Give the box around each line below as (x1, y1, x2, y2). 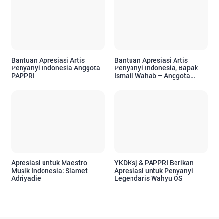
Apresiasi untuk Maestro (11, 158, 87, 167)
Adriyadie (11, 174, 41, 182)
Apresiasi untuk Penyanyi (114, 166, 193, 175)
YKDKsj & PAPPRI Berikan (114, 158, 194, 167)
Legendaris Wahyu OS (114, 174, 182, 182)
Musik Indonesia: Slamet (11, 166, 88, 175)
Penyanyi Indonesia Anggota (11, 64, 100, 72)
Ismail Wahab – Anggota (114, 72, 190, 80)
